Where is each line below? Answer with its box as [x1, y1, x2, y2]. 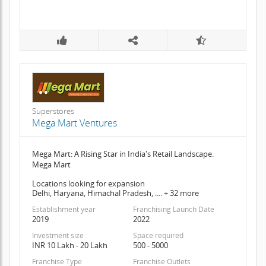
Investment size [31, 230, 84, 241]
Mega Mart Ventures [31, 116, 117, 130]
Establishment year [31, 204, 96, 215]
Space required [132, 230, 183, 241]
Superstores [31, 106, 74, 117]
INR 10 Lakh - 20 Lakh [31, 240, 107, 251]
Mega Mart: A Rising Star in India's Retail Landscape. [31, 148, 214, 160]
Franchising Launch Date [132, 204, 214, 215]
